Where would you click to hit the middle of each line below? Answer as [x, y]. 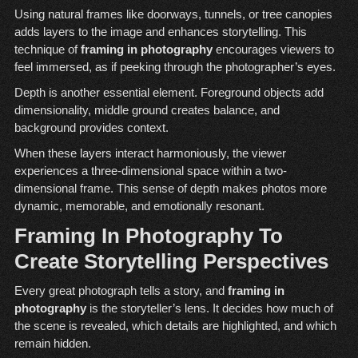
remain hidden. [52, 344]
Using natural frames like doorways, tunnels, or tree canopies [173, 14]
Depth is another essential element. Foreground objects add [169, 93]
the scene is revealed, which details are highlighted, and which [175, 326]
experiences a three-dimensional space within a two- [150, 171]
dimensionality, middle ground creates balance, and [147, 110]
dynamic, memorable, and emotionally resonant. [139, 206]
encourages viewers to [273, 50]
